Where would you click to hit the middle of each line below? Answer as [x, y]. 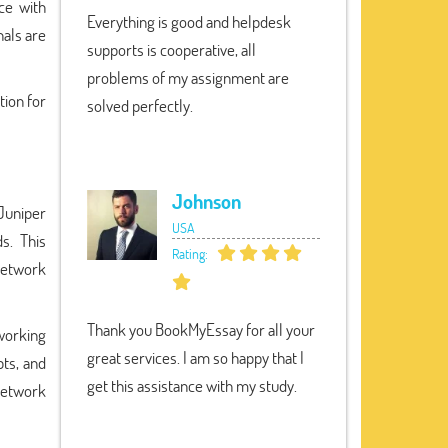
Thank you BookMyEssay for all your [201, 329]
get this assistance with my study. [192, 385]
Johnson [206, 201]
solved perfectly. [140, 105]
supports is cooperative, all [171, 49]
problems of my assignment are [188, 77]
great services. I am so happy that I [195, 357]
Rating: [191, 253]
